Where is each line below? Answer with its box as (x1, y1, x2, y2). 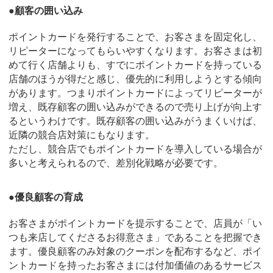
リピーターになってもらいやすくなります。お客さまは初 (9, 45, 262, 56)
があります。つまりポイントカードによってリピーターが (9, 87, 262, 98)
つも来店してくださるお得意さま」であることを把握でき (9, 232, 262, 243)
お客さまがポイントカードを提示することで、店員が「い (9, 218, 262, 229)
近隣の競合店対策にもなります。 (9, 129, 155, 140)
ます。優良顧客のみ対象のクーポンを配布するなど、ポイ (9, 246, 262, 257)
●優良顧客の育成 (9, 192, 83, 203)
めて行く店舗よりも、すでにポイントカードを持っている (9, 59, 262, 70)
